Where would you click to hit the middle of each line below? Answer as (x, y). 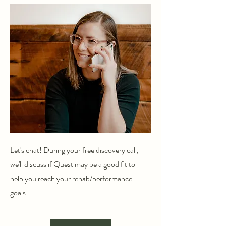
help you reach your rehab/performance (71, 178)
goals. (19, 192)
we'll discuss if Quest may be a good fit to (73, 164)
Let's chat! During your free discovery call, (74, 150)
